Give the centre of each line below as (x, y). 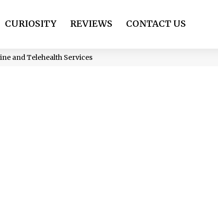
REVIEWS (91, 24)
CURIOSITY (31, 24)
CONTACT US (156, 24)
